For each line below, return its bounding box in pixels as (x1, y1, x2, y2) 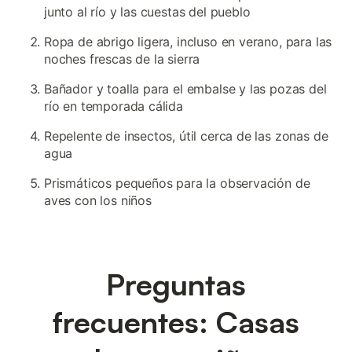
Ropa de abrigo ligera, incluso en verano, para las (44, 34, 332, 49)
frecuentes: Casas (53, 303, 299, 340)
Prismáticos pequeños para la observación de (44, 175, 310, 191)
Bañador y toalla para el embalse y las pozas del (44, 81, 327, 97)
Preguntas (106, 266, 246, 302)
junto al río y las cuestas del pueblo (44, 4, 251, 20)
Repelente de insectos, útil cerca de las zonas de (44, 128, 328, 144)
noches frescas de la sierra (44, 51, 200, 67)
